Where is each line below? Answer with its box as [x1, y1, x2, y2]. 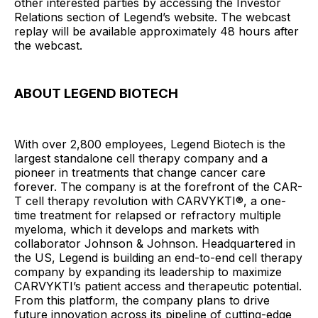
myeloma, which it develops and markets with [14, 221, 259, 236]
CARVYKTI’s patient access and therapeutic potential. [14, 278, 302, 293]
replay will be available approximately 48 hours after [14, 24, 299, 38]
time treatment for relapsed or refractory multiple [14, 207, 281, 222]
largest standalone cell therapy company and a [14, 150, 268, 165]
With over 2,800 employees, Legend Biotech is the [14, 136, 285, 151]
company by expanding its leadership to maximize [14, 264, 282, 279]
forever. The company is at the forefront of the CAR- [14, 179, 302, 194]
